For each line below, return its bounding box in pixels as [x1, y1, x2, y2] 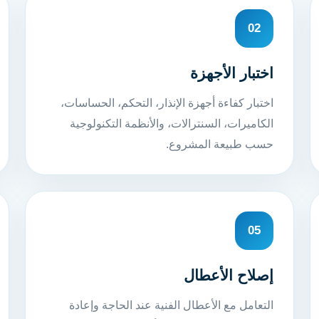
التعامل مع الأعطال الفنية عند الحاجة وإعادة [69, 298, 274, 311]
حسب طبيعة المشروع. [166, 137, 274, 150]
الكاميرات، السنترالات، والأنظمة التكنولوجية [70, 117, 274, 130]
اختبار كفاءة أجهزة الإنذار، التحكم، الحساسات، [61, 96, 274, 109]
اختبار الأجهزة [190, 64, 274, 81]
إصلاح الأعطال [184, 266, 274, 283]
